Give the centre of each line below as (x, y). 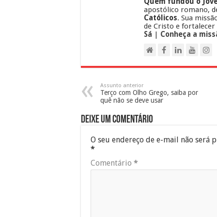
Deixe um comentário (117, 120)
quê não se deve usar (132, 100)
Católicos (161, 18)
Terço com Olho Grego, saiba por (149, 92)
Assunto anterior (122, 85)
